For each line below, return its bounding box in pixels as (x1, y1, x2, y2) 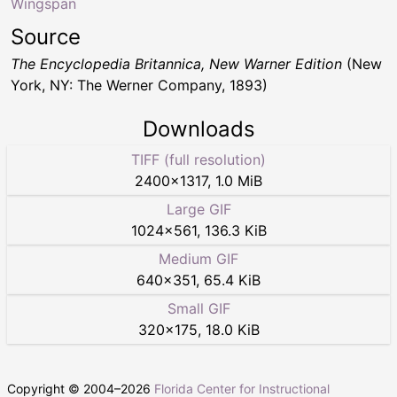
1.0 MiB (215, 171, 262, 190)
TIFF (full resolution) (131, 150, 266, 168)
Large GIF (166, 199, 231, 218)
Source (11, 23, 81, 50)
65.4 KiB (204, 270, 261, 289)
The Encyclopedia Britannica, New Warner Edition (11, 54, 342, 73)
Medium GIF (159, 249, 238, 268)
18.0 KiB (205, 320, 260, 339)
